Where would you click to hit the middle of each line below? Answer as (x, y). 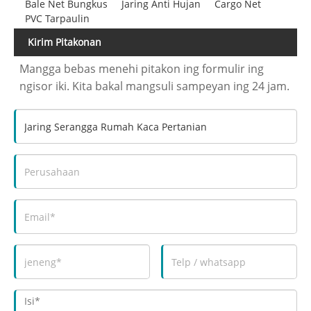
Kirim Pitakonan (65, 42)
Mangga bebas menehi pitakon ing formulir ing (142, 69)
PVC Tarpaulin (57, 19)
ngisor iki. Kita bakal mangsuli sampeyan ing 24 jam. (155, 86)
